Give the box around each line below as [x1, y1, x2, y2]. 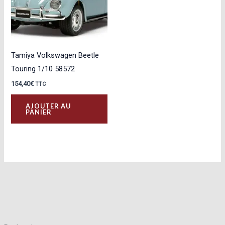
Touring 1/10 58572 [11, 64, 75, 73]
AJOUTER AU [26, 101, 71, 110]
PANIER [26, 107, 52, 116]
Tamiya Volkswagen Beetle [11, 50, 99, 60]
